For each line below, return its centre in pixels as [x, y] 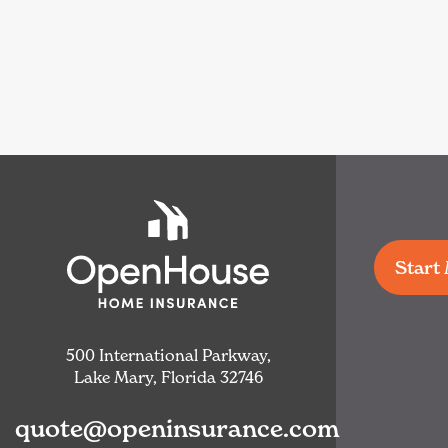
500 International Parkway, [168, 354]
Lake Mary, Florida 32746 [168, 376]
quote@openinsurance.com [177, 428]
